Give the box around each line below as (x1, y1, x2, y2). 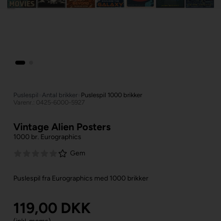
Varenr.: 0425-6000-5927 (13, 98, 85, 106)
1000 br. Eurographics (13, 132, 81, 141)
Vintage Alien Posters (13, 120, 110, 133)
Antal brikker (41, 91, 77, 99)
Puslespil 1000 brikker (80, 91, 142, 99)
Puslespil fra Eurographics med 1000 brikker (13, 174, 148, 183)
